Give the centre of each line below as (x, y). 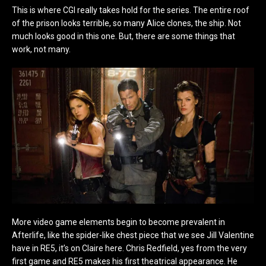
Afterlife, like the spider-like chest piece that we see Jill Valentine (133, 235)
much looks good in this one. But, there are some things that (123, 36)
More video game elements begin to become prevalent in (118, 222)
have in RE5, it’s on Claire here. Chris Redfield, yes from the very (129, 248)
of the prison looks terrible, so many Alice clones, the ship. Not (126, 23)
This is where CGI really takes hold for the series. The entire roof (131, 10)
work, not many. (41, 49)
